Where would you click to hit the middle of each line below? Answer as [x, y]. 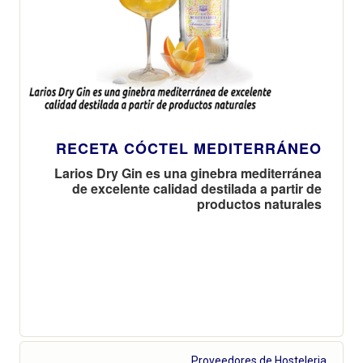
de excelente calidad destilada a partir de [197, 188]
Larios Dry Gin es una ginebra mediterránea [188, 173]
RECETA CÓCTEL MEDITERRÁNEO [189, 148]
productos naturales [259, 203]
